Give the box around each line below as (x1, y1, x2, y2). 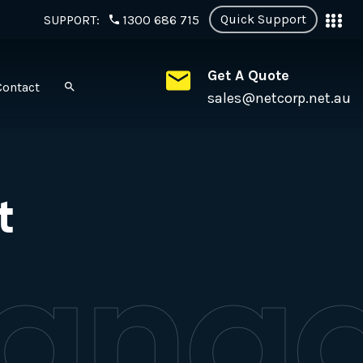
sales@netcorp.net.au (207, 88, 351, 107)
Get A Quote (207, 66, 289, 84)
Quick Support (220, 11, 306, 27)
